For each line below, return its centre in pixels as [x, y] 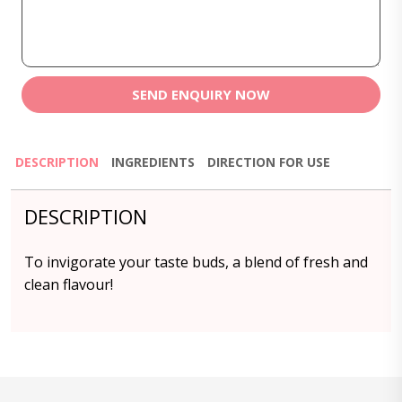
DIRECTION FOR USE [269, 162]
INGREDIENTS [153, 162]
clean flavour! [69, 284]
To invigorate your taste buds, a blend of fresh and [196, 262]
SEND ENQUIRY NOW [201, 94]
